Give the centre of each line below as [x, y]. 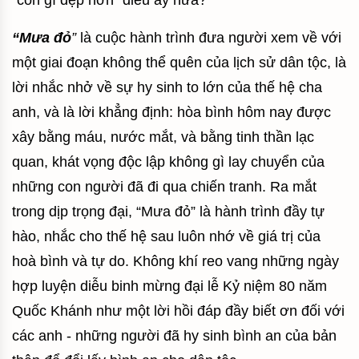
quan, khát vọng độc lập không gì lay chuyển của [168, 162]
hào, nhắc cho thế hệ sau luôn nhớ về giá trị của [166, 237]
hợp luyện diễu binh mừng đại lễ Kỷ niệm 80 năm [169, 286]
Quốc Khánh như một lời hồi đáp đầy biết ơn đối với [178, 311]
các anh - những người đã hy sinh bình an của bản [174, 336]
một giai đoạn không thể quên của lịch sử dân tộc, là [179, 63]
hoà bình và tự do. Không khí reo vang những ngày [175, 262]
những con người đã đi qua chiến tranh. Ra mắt [164, 187]
